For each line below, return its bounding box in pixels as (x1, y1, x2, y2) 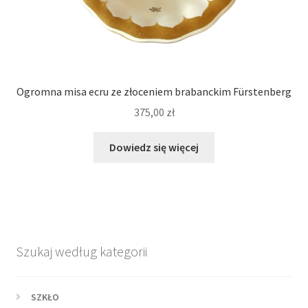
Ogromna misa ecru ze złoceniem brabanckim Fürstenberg (16, 84, 291, 98)
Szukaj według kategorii (15, 243, 147, 261)
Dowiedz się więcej (109, 140, 199, 155)
